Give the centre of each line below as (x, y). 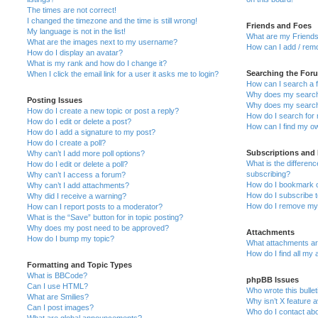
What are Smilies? (58, 297)
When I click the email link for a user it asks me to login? (123, 74)
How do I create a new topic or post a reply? (103, 111)
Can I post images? (60, 307)
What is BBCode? (57, 275)
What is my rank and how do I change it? (97, 63)
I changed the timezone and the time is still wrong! (112, 21)
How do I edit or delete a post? (79, 121)
